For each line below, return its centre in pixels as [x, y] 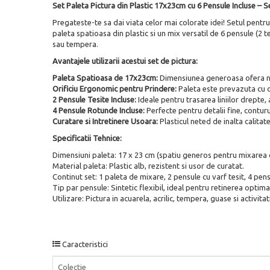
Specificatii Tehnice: [87, 138]
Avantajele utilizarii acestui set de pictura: [125, 61]
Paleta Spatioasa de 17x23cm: [105, 77]
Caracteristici [84, 244]
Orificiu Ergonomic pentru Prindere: [115, 88]
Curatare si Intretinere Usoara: [105, 121]
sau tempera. [75, 44]
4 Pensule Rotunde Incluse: [99, 110]
